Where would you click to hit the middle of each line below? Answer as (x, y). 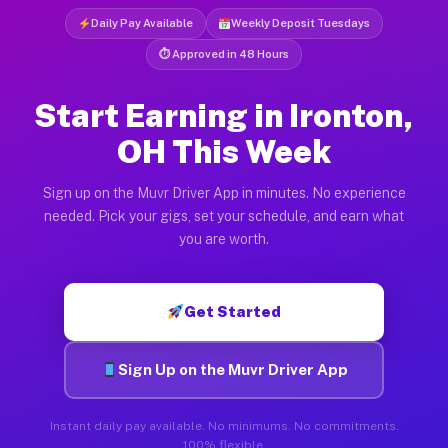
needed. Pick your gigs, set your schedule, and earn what (224, 215)
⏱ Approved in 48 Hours (224, 53)
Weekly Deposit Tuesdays (301, 22)
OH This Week (224, 151)
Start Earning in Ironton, (224, 115)
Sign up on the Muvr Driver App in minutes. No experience (224, 192)
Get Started (233, 311)
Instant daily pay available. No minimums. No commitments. (224, 425)
